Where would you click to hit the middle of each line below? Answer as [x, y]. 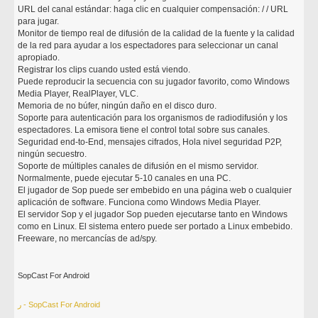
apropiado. [39, 57]
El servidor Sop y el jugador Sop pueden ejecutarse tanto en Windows [153, 214]
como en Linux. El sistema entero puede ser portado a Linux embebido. [155, 226]
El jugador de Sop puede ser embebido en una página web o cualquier [155, 190]
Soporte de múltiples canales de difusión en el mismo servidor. [138, 166]
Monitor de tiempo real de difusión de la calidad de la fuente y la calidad [157, 33]
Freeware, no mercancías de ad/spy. [88, 238]
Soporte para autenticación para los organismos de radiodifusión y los [153, 118]
